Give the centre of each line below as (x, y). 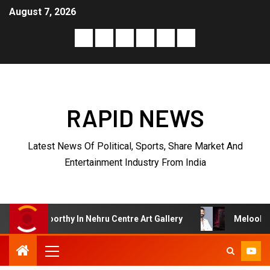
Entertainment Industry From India (135, 163)
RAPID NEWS (135, 118)
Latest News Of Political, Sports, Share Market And (135, 146)
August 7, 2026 (42, 12)
